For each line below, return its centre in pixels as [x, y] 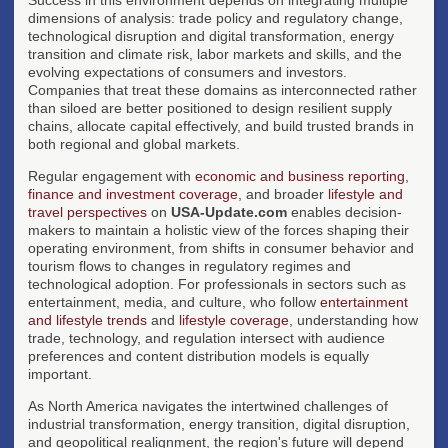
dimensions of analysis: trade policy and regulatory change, [215, 17]
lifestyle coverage [234, 319]
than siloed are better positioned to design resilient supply [210, 107]
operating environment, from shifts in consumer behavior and [221, 247]
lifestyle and [365, 193]
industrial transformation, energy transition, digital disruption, [219, 423]
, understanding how [353, 319]
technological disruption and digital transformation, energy [211, 35]
